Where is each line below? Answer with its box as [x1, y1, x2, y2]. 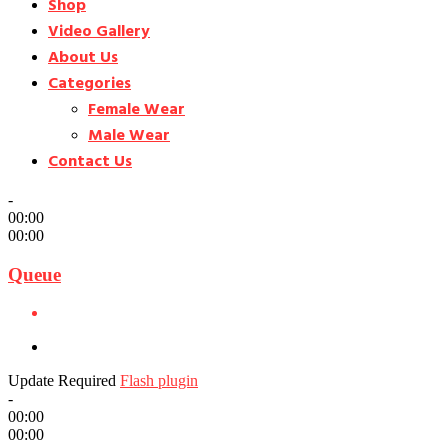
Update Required [8, 372, 116, 390]
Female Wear [88, 97, 185, 124]
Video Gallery [48, 19, 150, 46]
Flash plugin [120, 372, 198, 390]
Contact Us [48, 149, 132, 176]
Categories [48, 71, 131, 98]
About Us [48, 45, 118, 72]
